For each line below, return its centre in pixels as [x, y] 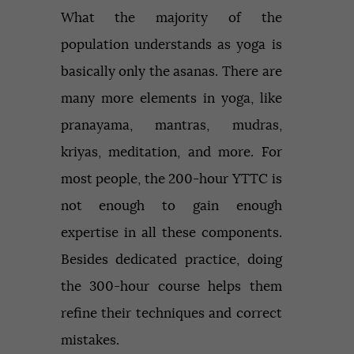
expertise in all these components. [171, 232]
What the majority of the [171, 17]
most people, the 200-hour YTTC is [171, 179]
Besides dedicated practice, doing [171, 259]
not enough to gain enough [171, 205]
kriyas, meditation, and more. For [171, 152]
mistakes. [91, 340]
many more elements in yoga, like [171, 98]
